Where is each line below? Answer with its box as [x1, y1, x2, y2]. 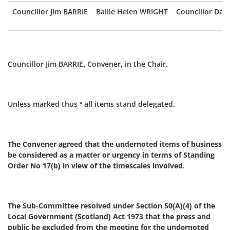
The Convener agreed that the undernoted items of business [8, 139, 222, 149]
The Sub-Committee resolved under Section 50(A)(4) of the [8, 201, 215, 210]
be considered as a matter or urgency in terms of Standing [8, 150, 215, 160]
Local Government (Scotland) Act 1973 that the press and [8, 212, 210, 221]
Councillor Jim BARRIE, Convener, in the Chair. [8, 59, 168, 69]
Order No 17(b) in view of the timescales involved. [8, 161, 185, 170]
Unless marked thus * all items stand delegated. [8, 99, 175, 109]
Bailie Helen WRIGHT [96, 7, 168, 16]
